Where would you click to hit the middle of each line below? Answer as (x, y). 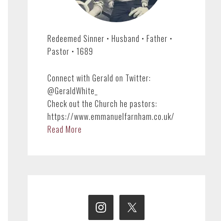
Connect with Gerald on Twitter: (99, 78)
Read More (65, 129)
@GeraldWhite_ (73, 91)
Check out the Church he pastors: (102, 104)
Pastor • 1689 (70, 51)
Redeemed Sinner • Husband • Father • (110, 38)
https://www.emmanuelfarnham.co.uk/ (111, 116)
